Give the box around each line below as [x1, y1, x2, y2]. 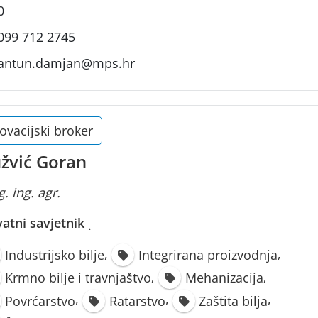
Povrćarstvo [5, 292, 76, 309]
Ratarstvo [109, 292, 165, 309]
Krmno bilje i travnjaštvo [5, 269, 152, 287]
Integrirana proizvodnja [138, 246, 278, 264]
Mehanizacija [185, 269, 263, 287]
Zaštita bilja [199, 292, 268, 309]
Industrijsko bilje [5, 246, 105, 264]
